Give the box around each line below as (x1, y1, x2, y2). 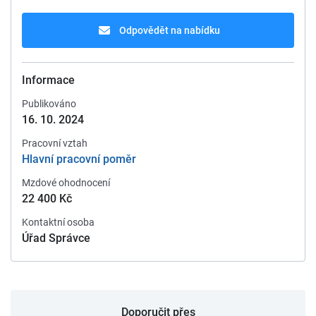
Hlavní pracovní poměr (22, 152, 136, 166)
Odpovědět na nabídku (119, 25, 220, 36)
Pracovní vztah (22, 138, 87, 149)
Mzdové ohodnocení (22, 177, 110, 188)
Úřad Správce (22, 231, 90, 245)
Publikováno (22, 98, 76, 109)
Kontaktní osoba (22, 217, 95, 228)
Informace (22, 73, 75, 87)
